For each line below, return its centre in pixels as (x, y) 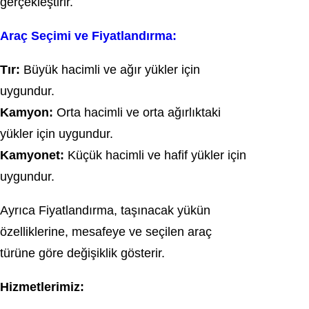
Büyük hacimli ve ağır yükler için (110, 70)
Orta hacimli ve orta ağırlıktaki (137, 112)
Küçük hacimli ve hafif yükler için (155, 155)
